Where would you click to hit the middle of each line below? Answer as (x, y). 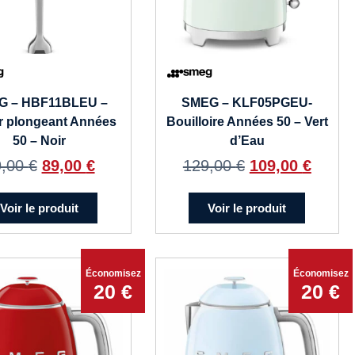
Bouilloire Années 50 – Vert (247, 121)
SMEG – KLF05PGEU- (247, 102)
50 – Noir (40, 140)
